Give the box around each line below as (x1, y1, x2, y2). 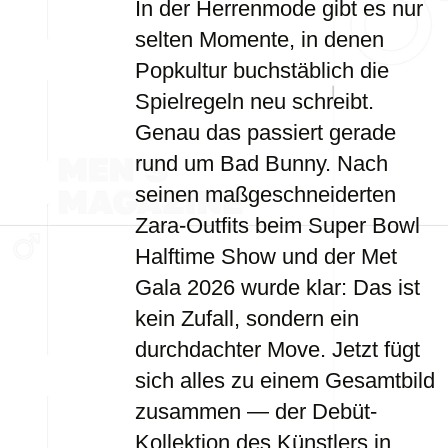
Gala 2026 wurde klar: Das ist (135, 275, 420, 300)
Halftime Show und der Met (135, 244, 397, 269)
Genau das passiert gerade (135, 120, 396, 145)
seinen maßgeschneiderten (135, 182, 396, 207)
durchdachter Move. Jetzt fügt (135, 337, 420, 362)
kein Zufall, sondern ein (135, 306, 359, 331)
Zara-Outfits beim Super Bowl (135, 213, 420, 238)
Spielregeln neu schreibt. (135, 89, 374, 114)
